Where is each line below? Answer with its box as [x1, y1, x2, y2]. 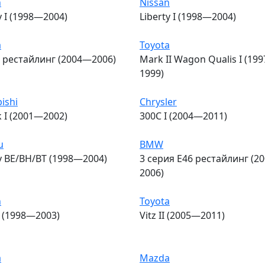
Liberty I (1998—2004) [140, 9, 236, 23]
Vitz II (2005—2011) [140, 208, 225, 222]
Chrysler [140, 95, 177, 108]
